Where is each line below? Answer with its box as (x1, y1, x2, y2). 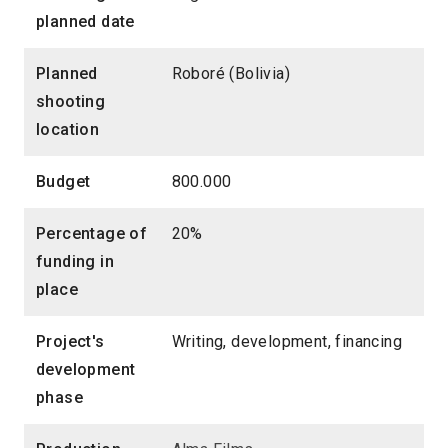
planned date (36, 12, 135, 32)
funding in (36, 252, 115, 272)
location (36, 120, 100, 140)
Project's (36, 332, 105, 352)
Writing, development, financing (171, 332, 403, 352)
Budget (36, 172, 91, 192)
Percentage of (36, 224, 148, 244)
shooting (36, 92, 106, 112)
